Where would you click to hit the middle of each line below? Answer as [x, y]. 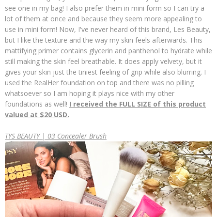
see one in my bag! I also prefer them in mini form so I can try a [105, 8]
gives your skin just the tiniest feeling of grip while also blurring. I [105, 72]
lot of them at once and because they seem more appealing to [103, 19]
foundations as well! [37, 104]
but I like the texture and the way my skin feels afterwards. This [104, 40]
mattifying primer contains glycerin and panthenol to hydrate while [108, 51]
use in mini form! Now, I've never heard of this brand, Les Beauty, [108, 29]
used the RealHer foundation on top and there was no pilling [99, 83]
